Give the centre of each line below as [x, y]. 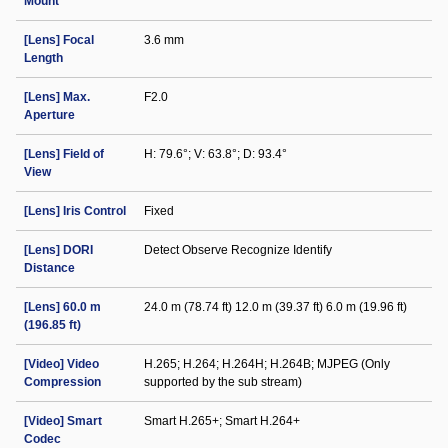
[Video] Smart [63, 421]
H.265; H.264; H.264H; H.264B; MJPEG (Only [267, 364]
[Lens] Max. [57, 97]
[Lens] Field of [64, 154]
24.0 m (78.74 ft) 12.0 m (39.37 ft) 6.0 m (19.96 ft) [275, 307]
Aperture [49, 115]
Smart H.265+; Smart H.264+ [222, 421]
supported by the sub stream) [223, 382]
